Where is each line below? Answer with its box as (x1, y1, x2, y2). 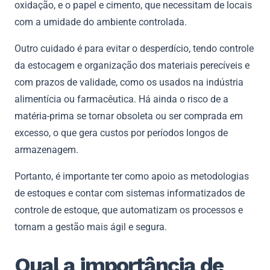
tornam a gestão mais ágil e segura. (14, 221, 167, 233)
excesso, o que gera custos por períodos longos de (14, 127, 228, 139)
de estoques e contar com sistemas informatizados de (14, 187, 245, 199)
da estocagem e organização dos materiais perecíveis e (14, 59, 250, 71)
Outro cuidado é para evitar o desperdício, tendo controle (14, 42, 254, 54)
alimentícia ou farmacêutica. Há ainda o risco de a (14, 93, 228, 105)
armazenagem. (14, 143, 81, 155)
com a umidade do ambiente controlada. (14, 16, 187, 28)
